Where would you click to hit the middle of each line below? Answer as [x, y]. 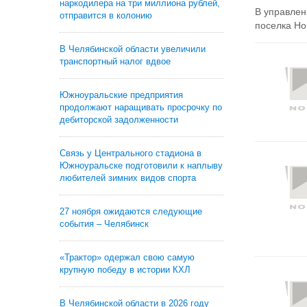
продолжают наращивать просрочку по [141, 107]
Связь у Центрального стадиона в [131, 153]
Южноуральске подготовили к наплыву [141, 165]
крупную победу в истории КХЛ [125, 270]
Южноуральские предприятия [121, 95]
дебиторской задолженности [119, 120]
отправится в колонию [106, 15]
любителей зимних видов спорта [128, 178]
